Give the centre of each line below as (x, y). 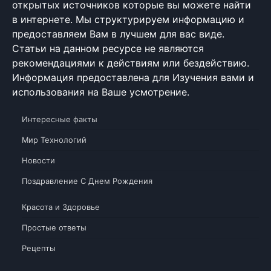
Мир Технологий (54, 139)
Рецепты (39, 248)
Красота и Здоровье (61, 207)
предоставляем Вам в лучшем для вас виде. (118, 34)
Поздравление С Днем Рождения (87, 181)
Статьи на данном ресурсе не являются (108, 48)
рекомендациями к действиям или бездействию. (131, 63)
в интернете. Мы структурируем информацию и (128, 19)
